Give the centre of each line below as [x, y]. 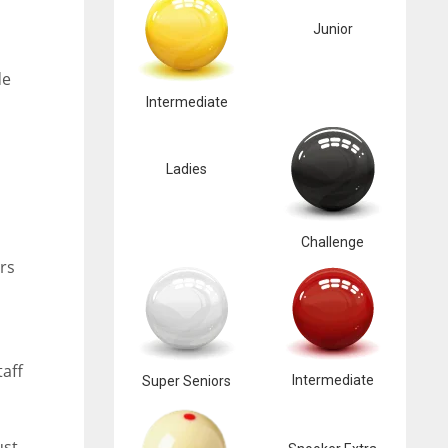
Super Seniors [187, 381]
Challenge [333, 242]
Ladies [187, 169]
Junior [332, 29]
